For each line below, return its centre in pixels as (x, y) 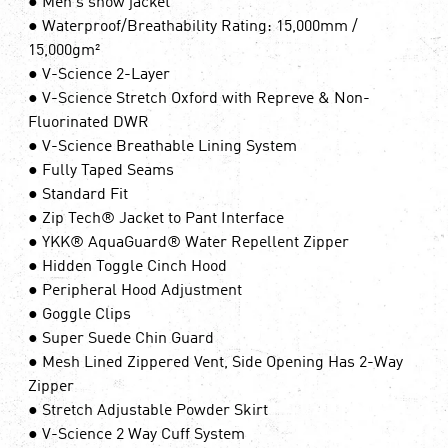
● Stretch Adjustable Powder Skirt (148, 410)
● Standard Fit (78, 194)
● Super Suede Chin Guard (121, 338)
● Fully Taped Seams (101, 170)
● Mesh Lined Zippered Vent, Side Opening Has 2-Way (215, 362)
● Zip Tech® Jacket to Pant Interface (156, 218)
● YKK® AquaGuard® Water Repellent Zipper (188, 242)
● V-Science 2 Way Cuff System (136, 434)
